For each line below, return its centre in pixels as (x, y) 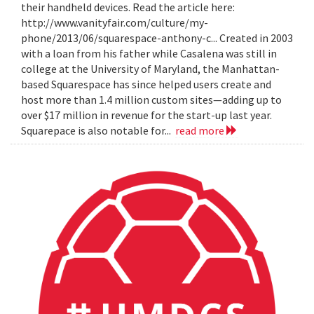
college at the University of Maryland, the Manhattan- (150, 68)
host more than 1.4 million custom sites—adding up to (151, 99)
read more (201, 130)
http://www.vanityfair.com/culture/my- (115, 22)
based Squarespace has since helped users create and (146, 84)
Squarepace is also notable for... (98, 130)
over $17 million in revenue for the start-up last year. (146, 115)
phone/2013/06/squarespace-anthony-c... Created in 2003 (157, 37)
